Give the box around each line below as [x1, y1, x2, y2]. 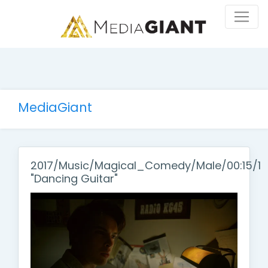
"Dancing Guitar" [31, 171, 118, 187]
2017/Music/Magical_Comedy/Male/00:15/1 [31, 158, 261, 173]
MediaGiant [18, 99, 92, 117]
